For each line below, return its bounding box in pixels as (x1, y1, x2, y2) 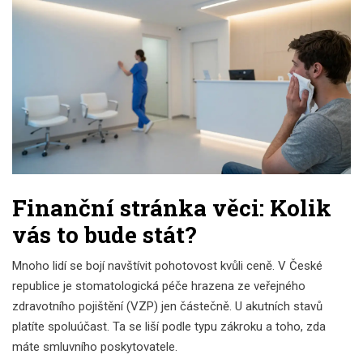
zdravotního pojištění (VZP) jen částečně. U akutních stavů (12, 298, 322, 314)
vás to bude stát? (12, 219, 196, 250)
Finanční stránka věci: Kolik (12, 192, 331, 223)
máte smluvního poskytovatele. (12, 339, 177, 354)
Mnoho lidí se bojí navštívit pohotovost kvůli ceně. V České (12, 258, 322, 273)
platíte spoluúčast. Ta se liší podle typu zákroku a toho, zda (12, 318, 326, 334)
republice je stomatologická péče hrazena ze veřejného (12, 278, 305, 293)
